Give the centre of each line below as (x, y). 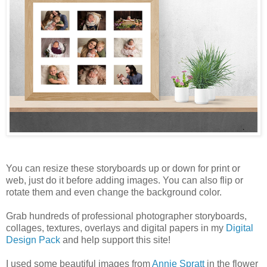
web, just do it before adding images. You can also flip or (125, 181)
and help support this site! (115, 240)
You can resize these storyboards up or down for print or (123, 169)
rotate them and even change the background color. (114, 193)
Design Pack (33, 240)
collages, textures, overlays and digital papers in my (116, 228)
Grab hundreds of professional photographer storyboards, (126, 216)
